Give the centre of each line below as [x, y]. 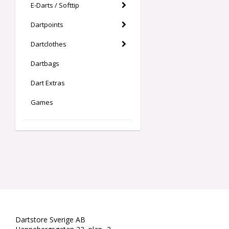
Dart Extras [48, 83]
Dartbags [45, 63]
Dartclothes [49, 44]
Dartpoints [47, 25]
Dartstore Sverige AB [50, 220]
